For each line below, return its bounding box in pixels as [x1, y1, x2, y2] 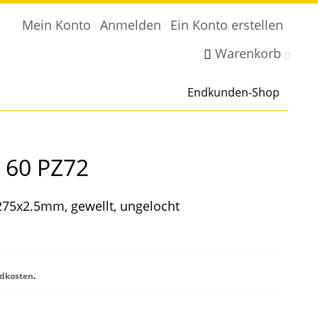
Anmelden [99, 16, 161, 33]
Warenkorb [214, 45, 281, 62]
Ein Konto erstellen [170, 16, 283, 33]
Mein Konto [21, 16, 91, 33]
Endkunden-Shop [187, 84, 280, 100]
